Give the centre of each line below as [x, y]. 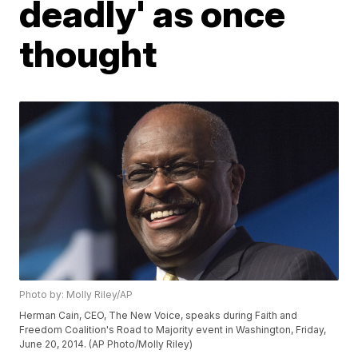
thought [88, 54]
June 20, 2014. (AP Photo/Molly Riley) [106, 344]
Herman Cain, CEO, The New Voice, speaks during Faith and [159, 316]
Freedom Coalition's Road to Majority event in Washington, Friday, [173, 330]
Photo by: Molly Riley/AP [76, 295]
